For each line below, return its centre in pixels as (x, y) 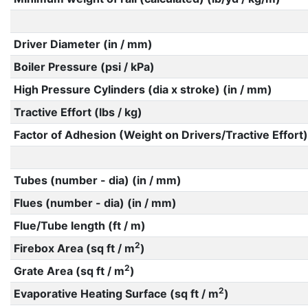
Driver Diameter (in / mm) (83, 44)
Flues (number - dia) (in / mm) (95, 203)
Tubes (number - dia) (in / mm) (97, 180)
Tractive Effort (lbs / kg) (78, 112)
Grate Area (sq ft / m (69, 271)
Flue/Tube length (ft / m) (79, 225)
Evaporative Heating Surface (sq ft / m (116, 294)
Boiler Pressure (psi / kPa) (84, 67)
